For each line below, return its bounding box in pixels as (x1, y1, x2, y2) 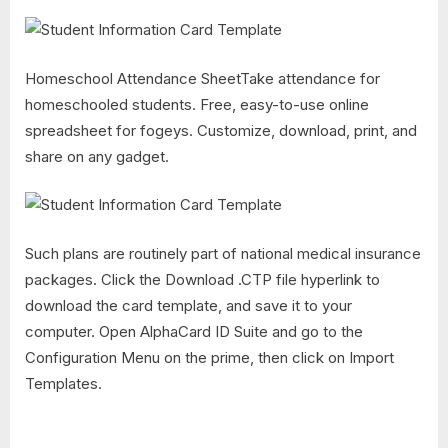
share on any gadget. (25, 146, 169, 166)
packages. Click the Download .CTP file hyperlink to (25, 269, 380, 289)
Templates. (25, 373, 102, 393)
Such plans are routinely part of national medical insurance (25, 243, 421, 263)
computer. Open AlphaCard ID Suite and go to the (25, 321, 363, 341)
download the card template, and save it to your (25, 295, 352, 315)
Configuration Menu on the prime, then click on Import (25, 347, 394, 367)
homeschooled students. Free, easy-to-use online (25, 94, 369, 114)
